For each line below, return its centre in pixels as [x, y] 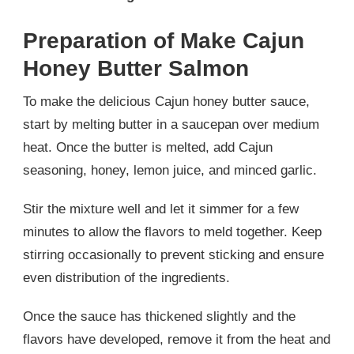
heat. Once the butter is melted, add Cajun [148, 147]
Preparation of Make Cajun [164, 40]
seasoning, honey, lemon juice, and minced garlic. [170, 170]
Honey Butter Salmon [136, 68]
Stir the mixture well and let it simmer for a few [161, 209]
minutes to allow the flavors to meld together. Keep [172, 232]
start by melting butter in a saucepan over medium [171, 124]
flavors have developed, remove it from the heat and [177, 339]
